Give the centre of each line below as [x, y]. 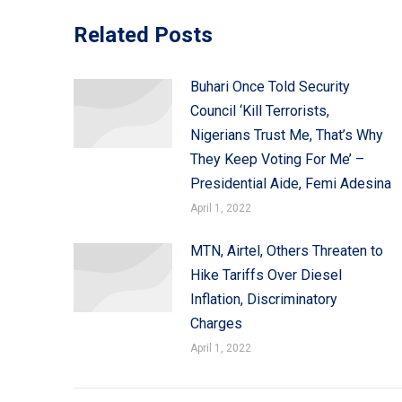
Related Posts [143, 35]
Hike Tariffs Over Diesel [266, 275]
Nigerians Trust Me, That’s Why [287, 135]
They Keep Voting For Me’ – [277, 159]
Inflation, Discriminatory [264, 299]
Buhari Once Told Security [270, 87]
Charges [216, 323]
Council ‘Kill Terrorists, [260, 111]
